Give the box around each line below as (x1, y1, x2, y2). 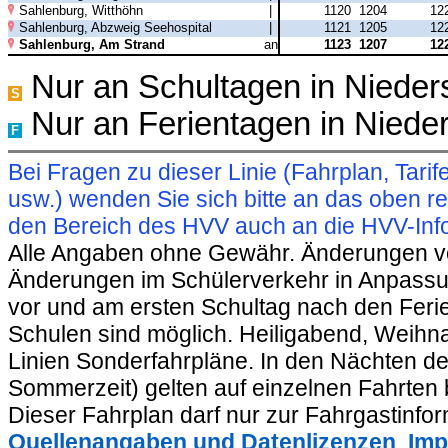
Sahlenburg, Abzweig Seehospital (18, 19, 212, 35)
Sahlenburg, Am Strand (18, 36, 165, 52)
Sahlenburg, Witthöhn (18, 3, 143, 19)
